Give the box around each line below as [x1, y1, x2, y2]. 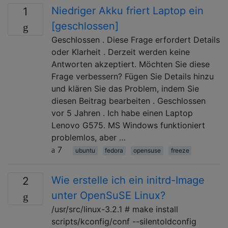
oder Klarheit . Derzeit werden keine [51, 46, 190, 57]
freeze [170, 146, 189, 154]
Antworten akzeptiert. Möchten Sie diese [51, 59, 210, 69]
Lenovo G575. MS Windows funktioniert [51, 120, 205, 130]
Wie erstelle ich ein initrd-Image [51, 174, 205, 186]
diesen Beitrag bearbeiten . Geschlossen [51, 95, 206, 106]
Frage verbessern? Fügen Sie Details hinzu [51, 71, 214, 81]
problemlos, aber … [51, 132, 126, 142]
